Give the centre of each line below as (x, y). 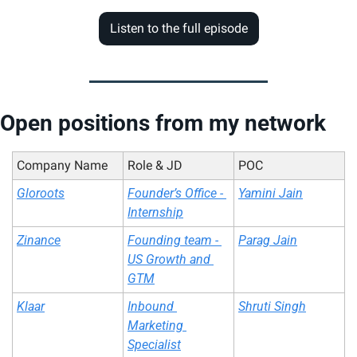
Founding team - (173, 241)
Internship (155, 213)
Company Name (62, 166)
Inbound (151, 307)
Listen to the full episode (178, 29)
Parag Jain (268, 241)
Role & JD (155, 166)
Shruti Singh (272, 307)
